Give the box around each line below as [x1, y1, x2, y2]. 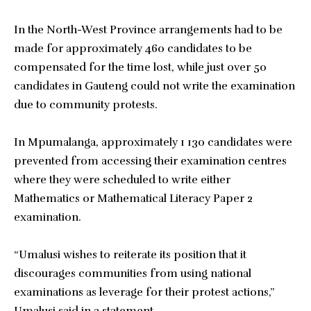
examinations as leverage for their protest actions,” [14, 285, 274, 299]
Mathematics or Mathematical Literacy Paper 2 [14, 192, 253, 205]
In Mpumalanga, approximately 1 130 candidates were [14, 135, 292, 149]
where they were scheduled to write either [14, 173, 230, 187]
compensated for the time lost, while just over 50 [14, 60, 267, 74]
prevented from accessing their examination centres [14, 154, 287, 168]
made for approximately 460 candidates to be [14, 42, 252, 56]
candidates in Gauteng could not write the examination [14, 79, 295, 93]
